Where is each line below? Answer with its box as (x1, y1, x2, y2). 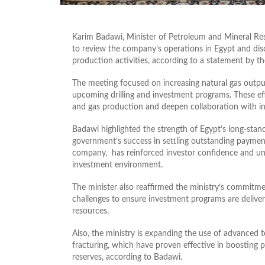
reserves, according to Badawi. (72, 253, 182, 261)
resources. (72, 206, 109, 215)
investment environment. (72, 160, 163, 169)
